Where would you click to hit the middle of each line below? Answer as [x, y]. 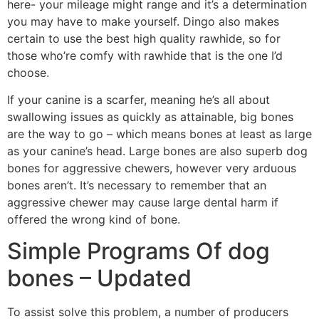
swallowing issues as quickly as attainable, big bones [150, 117]
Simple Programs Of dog [138, 251]
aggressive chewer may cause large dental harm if [143, 203]
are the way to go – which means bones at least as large [159, 134]
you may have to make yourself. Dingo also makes [143, 21]
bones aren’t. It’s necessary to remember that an [137, 185]
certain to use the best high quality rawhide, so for [144, 38]
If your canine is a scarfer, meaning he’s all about [138, 100]
